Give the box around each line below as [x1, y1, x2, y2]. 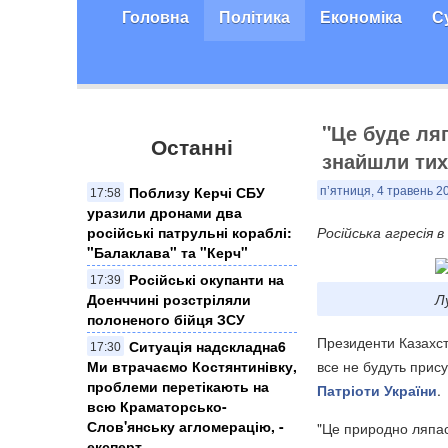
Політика [219, 5, 290, 28]
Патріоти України [317, 380, 437, 401]
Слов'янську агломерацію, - [87, 415, 284, 436]
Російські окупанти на [129, 268, 284, 289]
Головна [122, 5, 189, 28]
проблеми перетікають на [87, 375, 269, 396]
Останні [151, 131, 233, 162]
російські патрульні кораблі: [87, 221, 292, 242]
